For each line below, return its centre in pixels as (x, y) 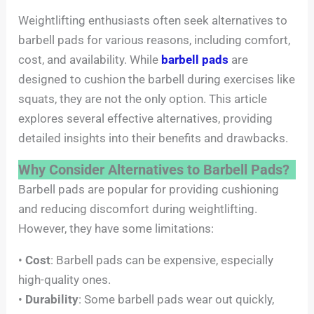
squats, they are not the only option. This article (143, 98)
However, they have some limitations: (116, 228)
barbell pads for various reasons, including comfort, (155, 40)
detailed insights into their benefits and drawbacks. (153, 138)
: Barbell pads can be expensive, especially (162, 260)
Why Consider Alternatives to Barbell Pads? (154, 169)
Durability (52, 299)
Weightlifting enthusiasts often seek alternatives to (153, 20)
